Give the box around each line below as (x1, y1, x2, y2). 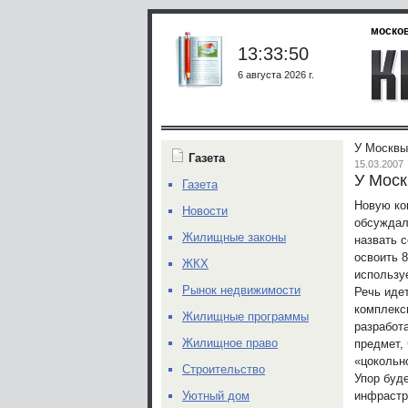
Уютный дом (182, 389, 250, 403)
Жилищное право (182, 336, 278, 350)
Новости (182, 204, 228, 218)
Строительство (182, 362, 265, 376)
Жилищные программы (182, 310, 309, 323)
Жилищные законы (182, 230, 286, 244)
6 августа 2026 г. (238, 68, 314, 80)
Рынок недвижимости (182, 283, 301, 297)
